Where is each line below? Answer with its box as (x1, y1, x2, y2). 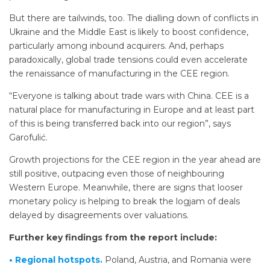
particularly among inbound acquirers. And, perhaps (9, 40, 224, 52)
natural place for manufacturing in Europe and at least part (9, 104, 254, 116)
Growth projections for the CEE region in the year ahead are (9, 154, 261, 166)
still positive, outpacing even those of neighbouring (9, 168, 224, 180)
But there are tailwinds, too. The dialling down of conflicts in (9, 13, 259, 24)
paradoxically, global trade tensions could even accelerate (9, 54, 248, 66)
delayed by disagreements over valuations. (9, 210, 189, 221)
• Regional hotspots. (9, 254, 105, 266)
